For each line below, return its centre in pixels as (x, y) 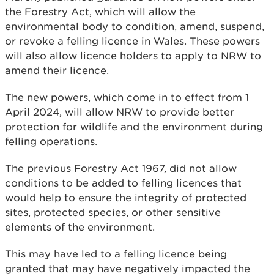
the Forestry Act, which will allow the (100, 11)
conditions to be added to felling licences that (123, 183)
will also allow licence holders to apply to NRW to (133, 55)
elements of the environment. (80, 227)
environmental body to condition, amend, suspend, (135, 26)
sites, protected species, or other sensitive (113, 212)
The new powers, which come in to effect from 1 (127, 97)
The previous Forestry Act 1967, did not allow (121, 168)
